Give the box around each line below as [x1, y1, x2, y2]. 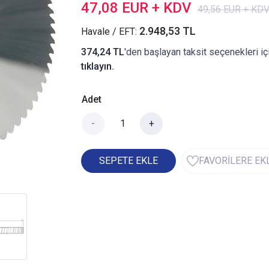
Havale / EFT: [81, 26, 140, 38]
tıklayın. [81, 61, 115, 73]
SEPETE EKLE [99, 155, 159, 167]
